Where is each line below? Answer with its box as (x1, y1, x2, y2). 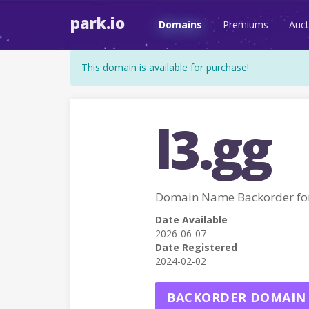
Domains (159, 18, 202, 31)
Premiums (223, 18, 268, 31)
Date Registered (154, 241, 237, 254)
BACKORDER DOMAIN (166, 289, 306, 306)
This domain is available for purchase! (81, 61, 249, 74)
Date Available (154, 213, 228, 226)
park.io (70, 12, 125, 33)
